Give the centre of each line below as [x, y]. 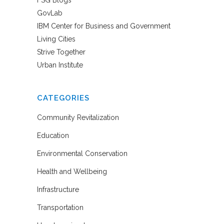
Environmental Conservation [82, 153]
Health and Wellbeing [72, 171]
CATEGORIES [63, 98]
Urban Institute [60, 65]
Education [53, 135]
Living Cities [56, 39]
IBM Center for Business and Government [104, 26]
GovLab [50, 13]
